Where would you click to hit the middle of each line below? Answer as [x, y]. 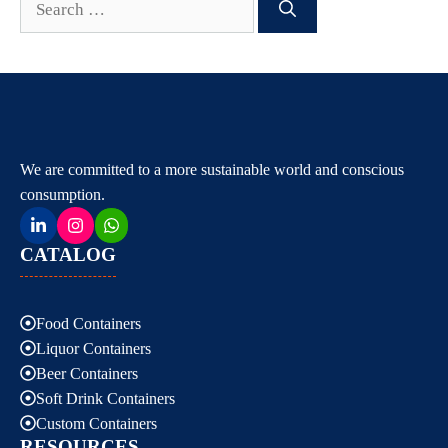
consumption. [62, 194]
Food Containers [88, 323]
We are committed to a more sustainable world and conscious [212, 169]
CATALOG [68, 254]
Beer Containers [87, 373]
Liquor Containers [93, 348]
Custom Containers [96, 423]
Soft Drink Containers [105, 398]
